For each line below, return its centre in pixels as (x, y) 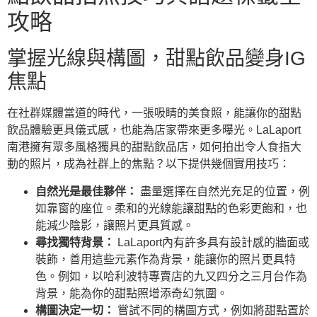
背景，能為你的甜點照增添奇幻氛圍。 (132, 293)
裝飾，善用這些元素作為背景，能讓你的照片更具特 (166, 259)
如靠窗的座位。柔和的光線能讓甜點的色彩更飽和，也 (171, 208)
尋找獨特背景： (75, 242)
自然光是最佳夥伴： (86, 191)
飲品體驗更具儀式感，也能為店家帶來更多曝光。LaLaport (154, 130)
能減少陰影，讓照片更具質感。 (115, 225)
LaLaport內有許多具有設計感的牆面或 (212, 242)
